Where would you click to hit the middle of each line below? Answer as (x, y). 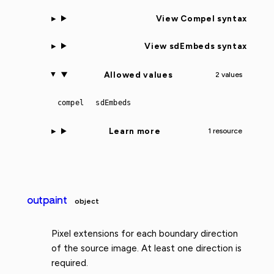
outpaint (47, 200)
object (87, 202)
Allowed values (138, 74)
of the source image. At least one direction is (146, 249)
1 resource (225, 131)
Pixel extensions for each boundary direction (145, 234)
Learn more (135, 131)
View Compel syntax (201, 18)
